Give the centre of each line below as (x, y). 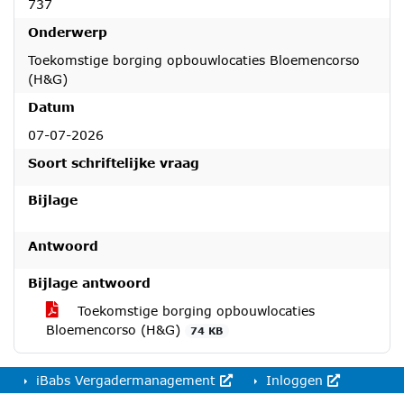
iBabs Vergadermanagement (126, 380)
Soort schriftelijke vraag (114, 163)
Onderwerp (68, 32)
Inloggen (294, 380)
